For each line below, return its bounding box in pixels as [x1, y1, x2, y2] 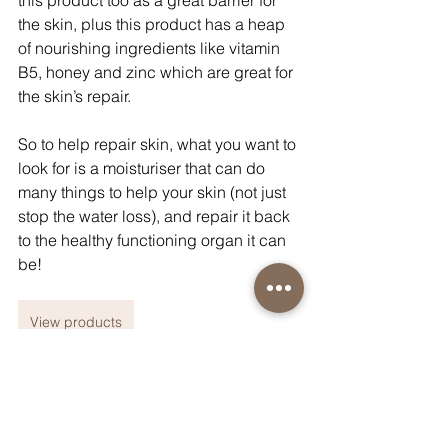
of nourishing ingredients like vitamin [18, 38, 284, 59]
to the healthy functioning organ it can [18, 230, 290, 251]
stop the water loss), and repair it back [18, 206, 294, 227]
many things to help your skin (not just [18, 182, 290, 203]
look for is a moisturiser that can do [18, 158, 269, 179]
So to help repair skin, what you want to [18, 134, 300, 155]
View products [30, 313, 122, 332]
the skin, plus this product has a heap [18, 14, 289, 35]
